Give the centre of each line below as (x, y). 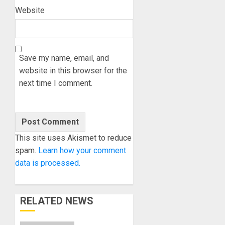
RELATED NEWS (57, 201)
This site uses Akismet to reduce (73, 138)
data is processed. (48, 163)
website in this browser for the (73, 70)
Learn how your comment (82, 150)
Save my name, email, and (64, 58)
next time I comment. (56, 83)
